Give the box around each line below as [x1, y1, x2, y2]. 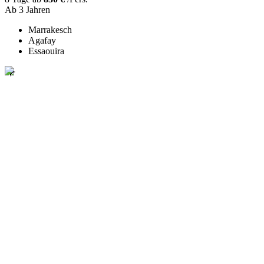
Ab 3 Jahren [5, 5, 50, 15]
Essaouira [28, 46, 64, 57]
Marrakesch [28, 25, 72, 35]
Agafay [28, 35, 56, 46]
